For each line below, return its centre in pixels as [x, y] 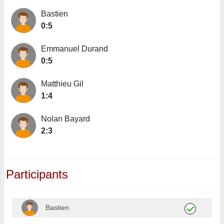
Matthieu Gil [62, 84]
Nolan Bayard [65, 119]
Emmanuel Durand [74, 49]
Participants [37, 174]
